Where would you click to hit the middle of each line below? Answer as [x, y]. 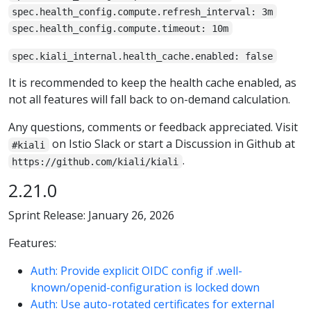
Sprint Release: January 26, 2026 [91, 215]
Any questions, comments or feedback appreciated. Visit [153, 127]
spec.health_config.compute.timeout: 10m [120, 28]
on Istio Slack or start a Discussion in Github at [172, 144]
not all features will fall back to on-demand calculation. [149, 100]
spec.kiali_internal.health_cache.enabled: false [143, 56]
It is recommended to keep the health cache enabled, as [152, 83]
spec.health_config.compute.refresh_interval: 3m [143, 11]
